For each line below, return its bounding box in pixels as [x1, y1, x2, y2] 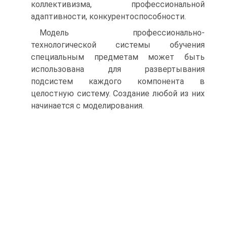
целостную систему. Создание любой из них [31, 89, 205, 98]
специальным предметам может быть [31, 52, 205, 62]
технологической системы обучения [31, 40, 205, 50]
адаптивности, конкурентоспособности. [31, 12, 186, 21]
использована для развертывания [31, 64, 205, 74]
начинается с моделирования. [31, 101, 144, 110]
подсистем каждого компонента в [31, 77, 205, 86]
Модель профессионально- [40, 28, 205, 37]
